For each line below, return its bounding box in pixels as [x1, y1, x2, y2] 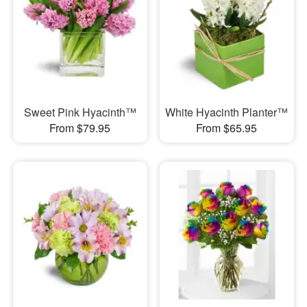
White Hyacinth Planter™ [165, 104, 288, 121]
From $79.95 [49, 120, 111, 136]
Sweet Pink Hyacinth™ [23, 104, 136, 121]
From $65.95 [196, 120, 258, 136]
